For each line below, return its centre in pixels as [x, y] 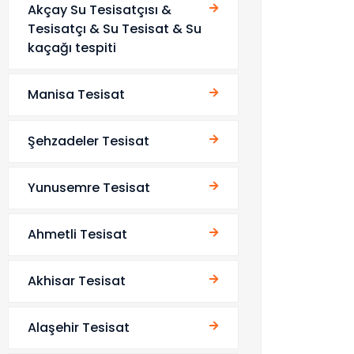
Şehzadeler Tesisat [88, 141]
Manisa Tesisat [76, 94]
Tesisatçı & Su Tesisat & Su [115, 29]
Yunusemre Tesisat [89, 188]
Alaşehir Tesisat [79, 328]
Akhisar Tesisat [77, 281]
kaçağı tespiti [72, 48]
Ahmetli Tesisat [77, 234]
